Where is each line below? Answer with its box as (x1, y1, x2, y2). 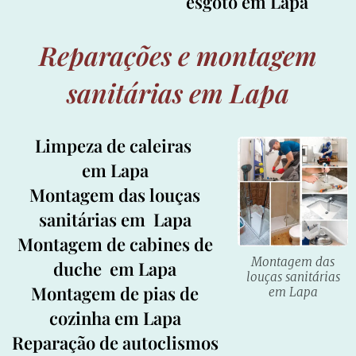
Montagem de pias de (31, 281, 199, 305)
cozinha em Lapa (48, 305, 181, 330)
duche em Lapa (53, 256, 177, 281)
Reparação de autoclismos (11, 330, 219, 354)
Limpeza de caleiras (34, 133, 195, 157)
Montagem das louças (29, 182, 201, 207)
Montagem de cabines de (17, 231, 213, 256)
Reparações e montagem (39, 37, 317, 72)
